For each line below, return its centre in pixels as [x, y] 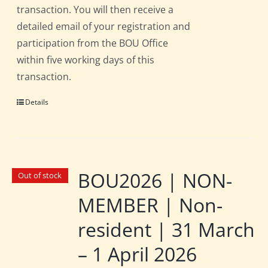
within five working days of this [86, 60]
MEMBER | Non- [150, 205]
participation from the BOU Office [93, 43]
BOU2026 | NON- [155, 181]
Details [37, 102]
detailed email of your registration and [104, 27]
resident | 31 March [167, 230]
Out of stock [40, 176]
